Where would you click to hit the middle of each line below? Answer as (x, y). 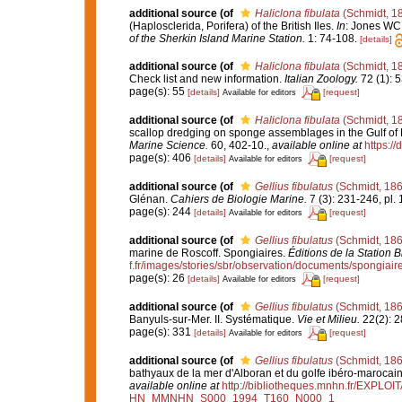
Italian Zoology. (321, 79)
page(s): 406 (161, 158)
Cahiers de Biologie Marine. (238, 199)
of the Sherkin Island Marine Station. (217, 39)
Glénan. (149, 199)
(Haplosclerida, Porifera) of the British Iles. (232, 26)
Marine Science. (168, 145)
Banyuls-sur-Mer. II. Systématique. (213, 319)
